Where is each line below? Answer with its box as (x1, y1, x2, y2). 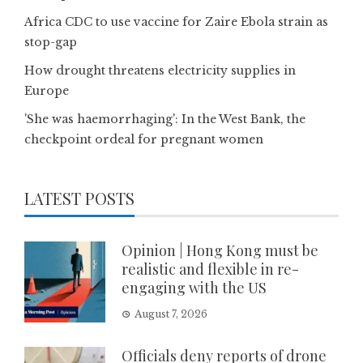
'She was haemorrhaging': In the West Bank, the (24, 112, 305, 127)
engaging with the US (122, 278, 267, 298)
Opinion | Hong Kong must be (122, 241, 318, 261)
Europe (24, 83, 69, 99)
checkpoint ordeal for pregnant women (24, 132, 263, 147)
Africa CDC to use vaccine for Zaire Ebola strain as (24, 15, 328, 30)
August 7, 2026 (135, 308, 207, 321)
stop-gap (24, 35, 77, 50)
